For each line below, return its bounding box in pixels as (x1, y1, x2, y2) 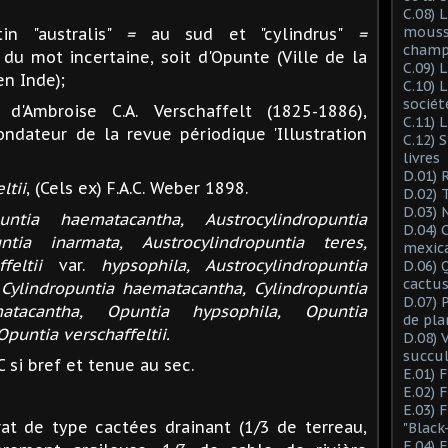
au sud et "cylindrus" (135, 23, 359, 44)
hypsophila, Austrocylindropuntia (100, 254, 367, 275)
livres (403, 148, 440, 167)
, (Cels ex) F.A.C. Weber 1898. (26, 177, 248, 198)
